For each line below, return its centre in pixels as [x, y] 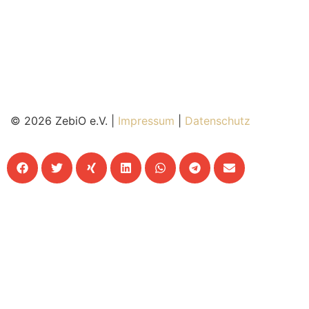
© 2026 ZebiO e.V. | [62, 120]
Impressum [146, 120]
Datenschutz [218, 120]
